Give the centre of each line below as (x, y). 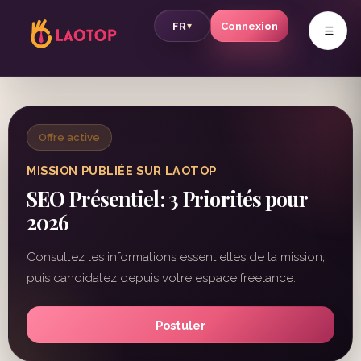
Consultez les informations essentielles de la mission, (176, 257)
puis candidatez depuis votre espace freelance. (161, 278)
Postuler (180, 325)
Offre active (69, 137)
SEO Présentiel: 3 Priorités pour (167, 199)
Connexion (249, 26)
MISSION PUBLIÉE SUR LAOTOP (122, 170)
